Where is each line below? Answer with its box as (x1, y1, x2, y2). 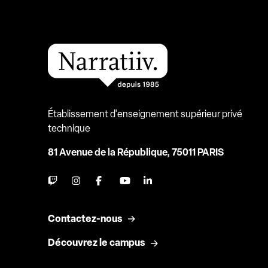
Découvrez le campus (48, 237, 145, 249)
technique (48, 123, 90, 135)
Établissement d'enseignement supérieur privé (48, 108, 242, 120)
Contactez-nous (48, 212, 122, 224)
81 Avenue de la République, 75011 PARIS (48, 147, 224, 159)
